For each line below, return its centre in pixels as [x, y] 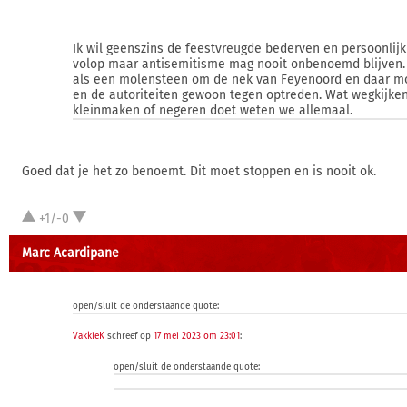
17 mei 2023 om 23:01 [197, 336]
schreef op [129, 336]
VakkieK [89, 336]
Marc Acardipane [70, 253]
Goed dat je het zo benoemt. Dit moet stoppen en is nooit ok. [199, 171]
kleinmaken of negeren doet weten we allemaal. [213, 110]
